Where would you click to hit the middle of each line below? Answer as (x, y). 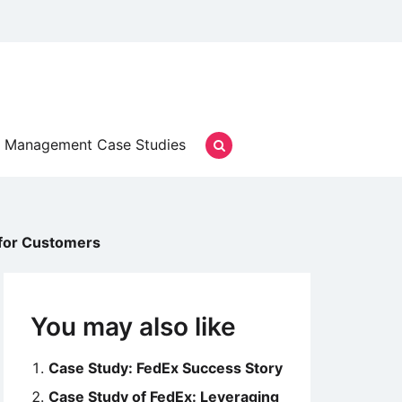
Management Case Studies (95, 144)
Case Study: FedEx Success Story (166, 368)
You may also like (133, 327)
